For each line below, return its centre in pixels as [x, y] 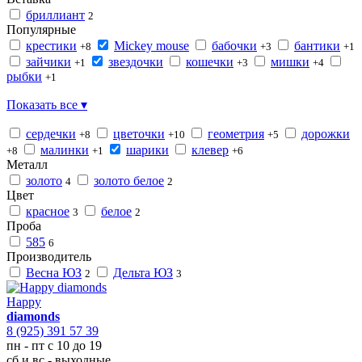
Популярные [41, 29]
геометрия [236, 133]
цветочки [139, 133]
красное [48, 211]
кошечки [210, 61]
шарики [147, 149]
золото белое [129, 180]
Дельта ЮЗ [143, 272]
